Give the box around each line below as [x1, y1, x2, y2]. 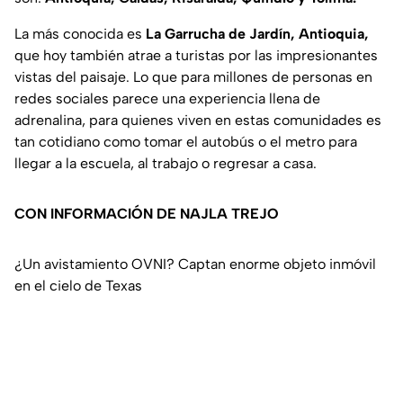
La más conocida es [14, 25, 146, 43]
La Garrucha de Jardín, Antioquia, [146, 25, 369, 43]
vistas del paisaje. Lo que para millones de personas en [14, 68, 372, 86]
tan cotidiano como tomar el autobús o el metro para [14, 133, 357, 151]
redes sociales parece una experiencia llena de [14, 90, 320, 108]
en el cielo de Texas [14, 277, 142, 295]
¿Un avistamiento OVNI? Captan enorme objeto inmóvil [14, 255, 376, 273]
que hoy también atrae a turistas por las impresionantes [14, 47, 378, 65]
